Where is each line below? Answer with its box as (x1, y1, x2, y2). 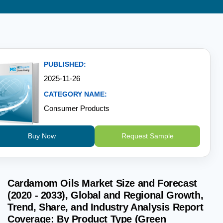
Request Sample (121, 131, 174, 140)
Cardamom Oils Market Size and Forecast (7, 177, 197, 189)
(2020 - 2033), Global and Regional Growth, (7, 189, 204, 201)
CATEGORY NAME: (44, 90, 107, 98)
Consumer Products (44, 104, 110, 112)
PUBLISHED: (44, 60, 86, 68)
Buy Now (28, 131, 56, 140)
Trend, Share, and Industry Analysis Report (7, 201, 204, 213)
